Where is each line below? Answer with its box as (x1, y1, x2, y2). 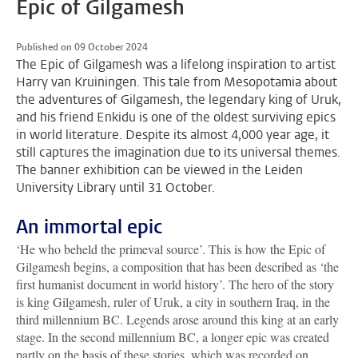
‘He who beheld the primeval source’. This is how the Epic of (16, 241, 325, 258)
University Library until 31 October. (16, 179, 215, 197)
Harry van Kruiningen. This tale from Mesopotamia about (16, 74, 337, 91)
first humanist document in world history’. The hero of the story (16, 276, 334, 293)
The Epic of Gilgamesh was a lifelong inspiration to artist (16, 56, 336, 74)
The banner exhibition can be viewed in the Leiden (16, 161, 303, 179)
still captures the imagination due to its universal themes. (16, 144, 340, 161)
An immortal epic (16, 214, 162, 241)
